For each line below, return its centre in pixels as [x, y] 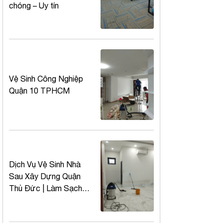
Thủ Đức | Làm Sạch [46, 188]
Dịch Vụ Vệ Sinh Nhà [45, 164]
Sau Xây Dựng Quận [45, 176]
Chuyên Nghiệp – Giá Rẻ [51, 200]
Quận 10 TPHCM [39, 91]
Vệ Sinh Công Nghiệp [46, 79]
